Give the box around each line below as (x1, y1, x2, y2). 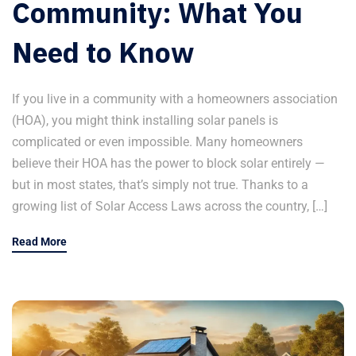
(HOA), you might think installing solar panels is (12, 112, 278, 128)
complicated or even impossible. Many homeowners (12, 133, 303, 149)
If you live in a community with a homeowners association (12, 91, 338, 106)
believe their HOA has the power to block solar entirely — (12, 155, 325, 171)
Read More (12, 234, 67, 248)
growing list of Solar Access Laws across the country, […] (12, 198, 327, 214)
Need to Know (12, 33, 194, 71)
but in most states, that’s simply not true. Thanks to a (12, 176, 308, 192)
